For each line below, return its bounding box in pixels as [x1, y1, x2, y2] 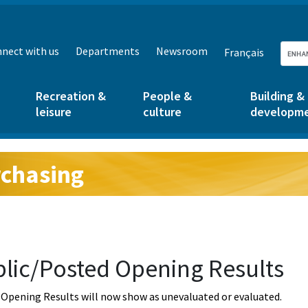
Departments [76, 44, 140, 58]
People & [143, 88, 192, 104]
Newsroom [156, 44, 208, 58]
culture [143, 104, 181, 120]
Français [224, 45, 264, 59]
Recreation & [36, 88, 106, 104]
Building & [250, 88, 305, 104]
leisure [36, 104, 71, 120]
